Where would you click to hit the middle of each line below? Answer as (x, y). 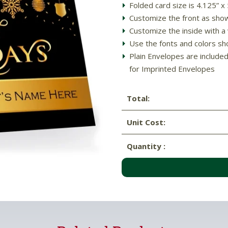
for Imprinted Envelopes (172, 68)
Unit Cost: (146, 122)
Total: (138, 98)
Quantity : (146, 146)
